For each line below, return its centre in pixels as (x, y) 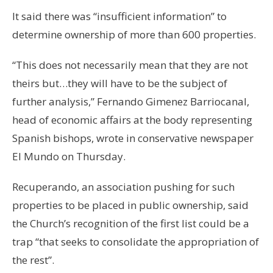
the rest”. (33, 260)
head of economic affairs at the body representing (132, 119)
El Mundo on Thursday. (69, 156)
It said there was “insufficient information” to (119, 16)
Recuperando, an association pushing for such (123, 186)
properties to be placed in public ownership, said (130, 205)
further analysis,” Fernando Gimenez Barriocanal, (131, 101)
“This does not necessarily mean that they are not (130, 65)
